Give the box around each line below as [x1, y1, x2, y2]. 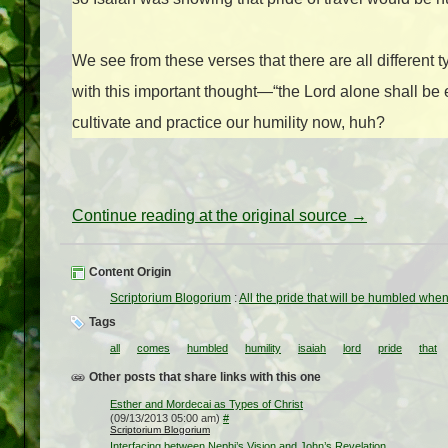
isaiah [298, 342, 326, 355]
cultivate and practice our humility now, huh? [72, 114, 385, 132]
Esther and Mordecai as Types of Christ [110, 398, 303, 411]
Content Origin [86, 265, 171, 280]
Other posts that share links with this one [86, 370, 321, 385]
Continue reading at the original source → [72, 207, 367, 225]
